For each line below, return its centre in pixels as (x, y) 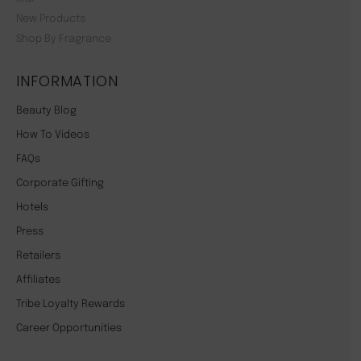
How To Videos (53, 135)
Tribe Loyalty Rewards (71, 305)
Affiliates (38, 280)
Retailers (38, 256)
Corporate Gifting (60, 184)
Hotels (32, 208)
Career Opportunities (69, 329)
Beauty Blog (46, 111)
